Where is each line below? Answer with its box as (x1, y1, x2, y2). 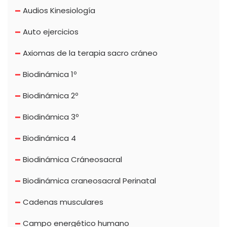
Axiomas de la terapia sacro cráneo (23, 47, 158, 58)
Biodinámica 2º (23, 90, 78, 101)
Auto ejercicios (23, 26, 79, 37)
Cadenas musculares (23, 196, 103, 207)
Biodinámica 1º (23, 68, 77, 80)
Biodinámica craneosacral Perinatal (23, 175, 156, 186)
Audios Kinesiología (23, 5, 95, 16)
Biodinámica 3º (23, 111, 79, 122)
